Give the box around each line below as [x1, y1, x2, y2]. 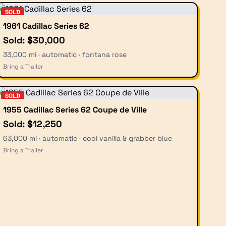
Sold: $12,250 [3, 118, 62, 130]
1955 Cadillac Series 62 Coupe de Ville [3, 104, 147, 115]
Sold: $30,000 [3, 34, 65, 46]
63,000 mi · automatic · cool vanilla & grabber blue [3, 133, 172, 143]
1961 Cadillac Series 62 [3, 20, 89, 31]
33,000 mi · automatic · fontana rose [3, 49, 127, 59]
